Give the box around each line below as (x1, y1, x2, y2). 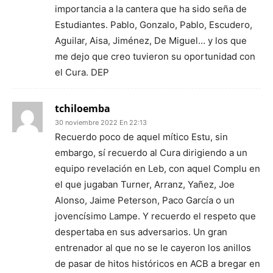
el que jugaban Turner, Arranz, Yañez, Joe (55, 179, 235, 190)
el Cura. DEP (55, 66, 109, 78)
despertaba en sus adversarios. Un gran (55, 226, 227, 238)
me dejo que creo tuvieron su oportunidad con (55, 51, 255, 62)
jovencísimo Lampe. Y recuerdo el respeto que (55, 210, 256, 222)
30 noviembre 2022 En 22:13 (55, 118, 147, 127)
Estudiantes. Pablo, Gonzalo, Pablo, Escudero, (55, 19, 252, 30)
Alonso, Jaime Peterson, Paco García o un (55, 194, 235, 206)
